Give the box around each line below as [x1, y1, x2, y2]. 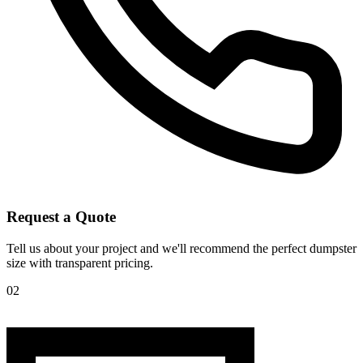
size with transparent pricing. [6, 255, 153, 270]
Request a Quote [6, 207, 116, 225]
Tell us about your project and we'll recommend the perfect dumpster [6, 241, 357, 255]
